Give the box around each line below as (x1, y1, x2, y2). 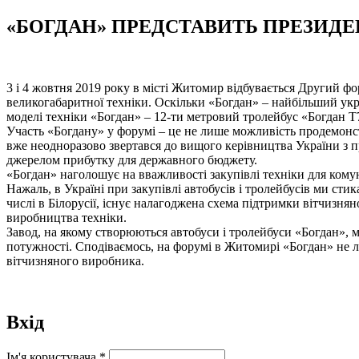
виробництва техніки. (6, 210, 127, 224)
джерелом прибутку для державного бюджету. (6, 152, 257, 167)
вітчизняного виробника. (6, 253, 144, 268)
